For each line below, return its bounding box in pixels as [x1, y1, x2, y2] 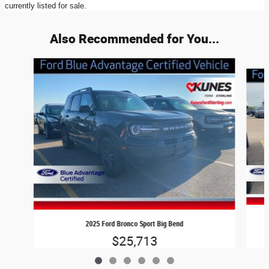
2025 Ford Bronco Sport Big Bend [85, 220, 184, 229]
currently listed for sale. [5, 1, 86, 11]
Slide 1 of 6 [4, 59, 44, 69]
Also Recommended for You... [50, 30, 219, 47]
